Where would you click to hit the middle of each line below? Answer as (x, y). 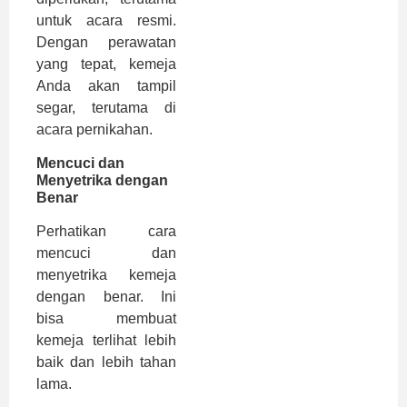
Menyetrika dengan (102, 180)
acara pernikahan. (94, 130)
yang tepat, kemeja (106, 65)
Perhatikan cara (106, 231)
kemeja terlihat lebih (106, 340)
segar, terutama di (106, 108)
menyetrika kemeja (106, 274)
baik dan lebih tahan (106, 362)
